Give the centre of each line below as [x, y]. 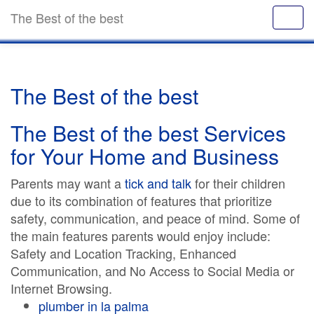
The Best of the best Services [148, 133]
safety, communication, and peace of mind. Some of [155, 218]
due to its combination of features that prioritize [141, 200]
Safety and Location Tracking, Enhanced [123, 253]
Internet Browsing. [61, 288]
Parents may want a [68, 183]
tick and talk [158, 183]
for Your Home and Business [145, 156]
